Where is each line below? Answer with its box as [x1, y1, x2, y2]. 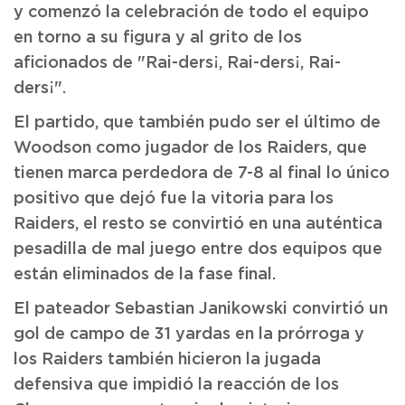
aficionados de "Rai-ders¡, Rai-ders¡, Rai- [14, 55, 341, 71]
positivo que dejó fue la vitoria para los [14, 191, 334, 207]
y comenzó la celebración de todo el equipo [14, 5, 369, 21]
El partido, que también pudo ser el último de [14, 115, 381, 131]
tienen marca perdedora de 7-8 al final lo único [14, 165, 390, 182]
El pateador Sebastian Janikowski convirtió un [14, 301, 388, 317]
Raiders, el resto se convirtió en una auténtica [14, 216, 382, 232]
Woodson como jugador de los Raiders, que [14, 140, 367, 156]
